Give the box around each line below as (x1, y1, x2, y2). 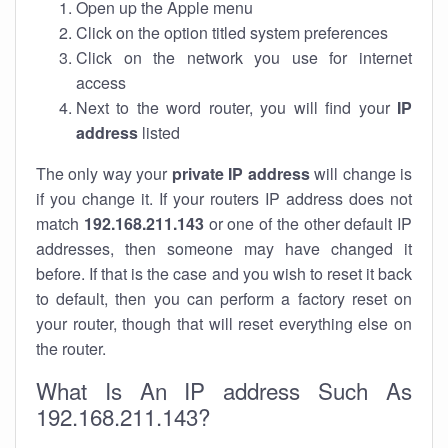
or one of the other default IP (203, 212, 412, 235)
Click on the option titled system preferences (76, 21, 388, 44)
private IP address (171, 162, 310, 185)
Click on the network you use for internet (76, 46, 412, 69)
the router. (36, 337, 106, 360)
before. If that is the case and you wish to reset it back (36, 262, 412, 285)
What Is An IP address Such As (36, 374, 412, 406)
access (76, 71, 126, 94)
